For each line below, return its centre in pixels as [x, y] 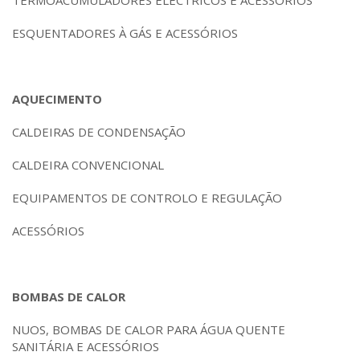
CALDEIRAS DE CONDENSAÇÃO [99, 132]
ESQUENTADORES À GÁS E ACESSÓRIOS [125, 33]
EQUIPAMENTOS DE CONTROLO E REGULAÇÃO [147, 198]
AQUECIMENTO [57, 99]
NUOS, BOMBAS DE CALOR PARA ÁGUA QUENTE [149, 329]
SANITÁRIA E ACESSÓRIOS [86, 346]
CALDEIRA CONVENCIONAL [88, 165]
